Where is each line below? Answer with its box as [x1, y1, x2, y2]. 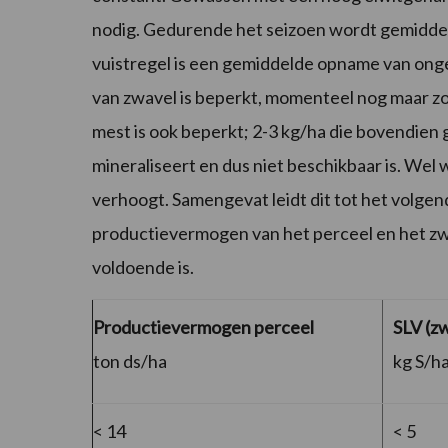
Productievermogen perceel [93, 316, 314, 339]
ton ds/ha [93, 350, 167, 373]
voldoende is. [92, 256, 194, 279]
